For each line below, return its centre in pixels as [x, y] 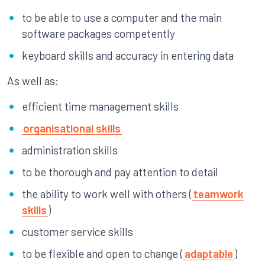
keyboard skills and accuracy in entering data [128, 55]
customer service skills [77, 232]
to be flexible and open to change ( [103, 253]
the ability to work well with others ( [107, 194]
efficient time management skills [100, 106]
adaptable [209, 253]
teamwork [219, 194]
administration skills [70, 150]
